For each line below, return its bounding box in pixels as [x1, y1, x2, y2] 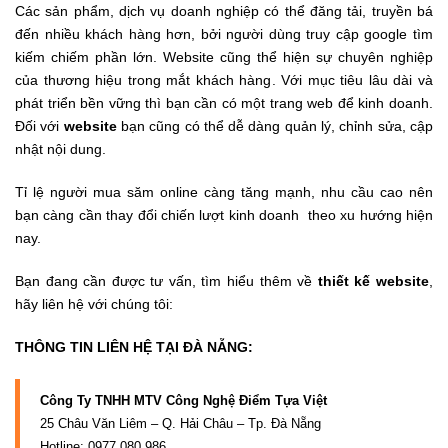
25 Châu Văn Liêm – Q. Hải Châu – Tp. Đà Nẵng [40, 415, 321, 431]
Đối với [15, 117, 64, 134]
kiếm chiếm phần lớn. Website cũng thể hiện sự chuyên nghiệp [15, 48, 433, 65]
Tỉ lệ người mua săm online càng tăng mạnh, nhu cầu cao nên [15, 183, 433, 200]
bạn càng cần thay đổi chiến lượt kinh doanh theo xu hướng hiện [15, 206, 433, 223]
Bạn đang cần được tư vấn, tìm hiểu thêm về [15, 272, 318, 289]
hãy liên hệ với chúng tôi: [15, 295, 173, 312]
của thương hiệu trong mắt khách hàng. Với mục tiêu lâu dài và [15, 71, 433, 88]
